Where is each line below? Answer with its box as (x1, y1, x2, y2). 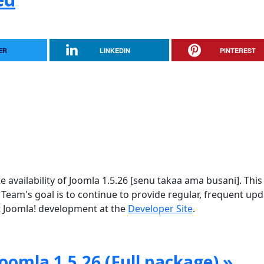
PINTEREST (219, 46, 256, 55)
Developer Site (128, 202, 193, 215)
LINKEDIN (100, 46, 131, 55)
